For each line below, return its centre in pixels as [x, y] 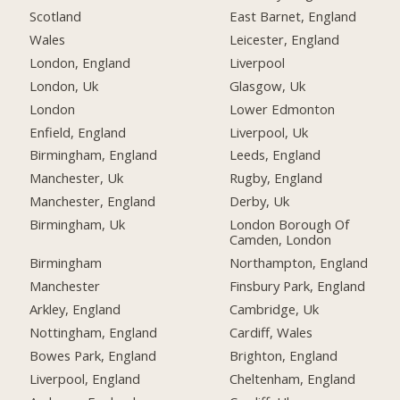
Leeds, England [275, 155]
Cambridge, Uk [275, 308]
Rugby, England [276, 178]
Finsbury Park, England [298, 286]
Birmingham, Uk [78, 225]
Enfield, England [78, 132]
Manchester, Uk [77, 178]
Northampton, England [299, 263]
